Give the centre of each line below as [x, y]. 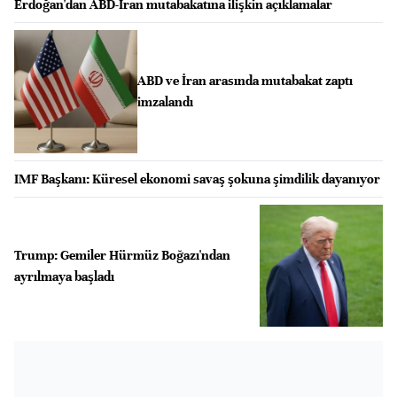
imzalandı [165, 102]
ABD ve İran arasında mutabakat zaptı [245, 81]
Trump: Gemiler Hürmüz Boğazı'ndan [122, 255]
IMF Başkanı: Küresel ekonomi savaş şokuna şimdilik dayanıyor [197, 179]
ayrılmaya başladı [64, 276]
